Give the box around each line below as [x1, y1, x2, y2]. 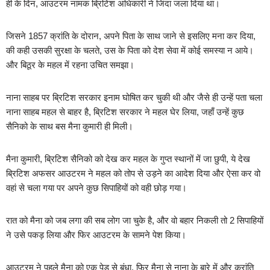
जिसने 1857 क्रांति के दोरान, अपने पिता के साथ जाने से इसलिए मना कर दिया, [6, 31, 256, 42]
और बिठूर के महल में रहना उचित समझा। [6, 60, 134, 71]
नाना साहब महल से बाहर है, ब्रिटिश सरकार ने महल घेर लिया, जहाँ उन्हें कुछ [6, 107, 244, 118]
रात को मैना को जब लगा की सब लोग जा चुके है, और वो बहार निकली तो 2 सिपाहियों [6, 215, 263, 226]
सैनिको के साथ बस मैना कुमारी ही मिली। [6, 121, 133, 132]
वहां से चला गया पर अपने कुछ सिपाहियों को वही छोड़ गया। [6, 183, 187, 193]
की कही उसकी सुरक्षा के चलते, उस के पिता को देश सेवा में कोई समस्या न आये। [6, 45, 254, 56]
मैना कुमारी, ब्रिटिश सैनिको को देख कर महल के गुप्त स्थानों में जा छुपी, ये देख [6, 154, 250, 165]
